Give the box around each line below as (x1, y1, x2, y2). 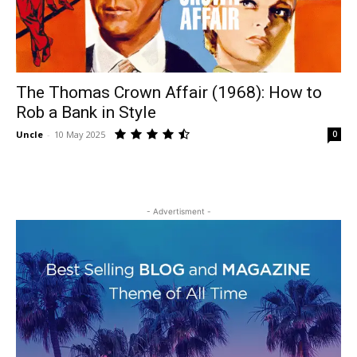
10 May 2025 (54, 127, 105, 140)
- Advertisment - (146, 206, 211, 216)
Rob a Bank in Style (16, 102, 156, 122)
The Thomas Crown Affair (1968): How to (16, 82, 322, 102)
